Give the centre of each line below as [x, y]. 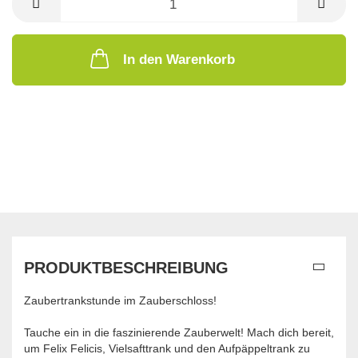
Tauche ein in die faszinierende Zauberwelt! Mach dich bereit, [179, 333]
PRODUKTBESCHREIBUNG [126, 268]
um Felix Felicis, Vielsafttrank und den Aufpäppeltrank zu [167, 349]
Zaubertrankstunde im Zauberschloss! [120, 301]
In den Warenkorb [179, 60]
